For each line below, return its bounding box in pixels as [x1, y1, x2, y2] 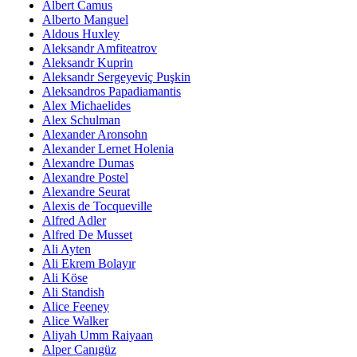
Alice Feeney [42, 300, 109, 314]
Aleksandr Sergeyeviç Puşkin [42, 70, 190, 84]
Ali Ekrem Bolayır [42, 257, 135, 271]
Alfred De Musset [42, 228, 132, 242]
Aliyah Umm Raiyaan [42, 328, 153, 343]
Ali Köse [42, 271, 88, 285]
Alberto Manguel [42, 13, 128, 27]
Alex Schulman [42, 113, 120, 127]
